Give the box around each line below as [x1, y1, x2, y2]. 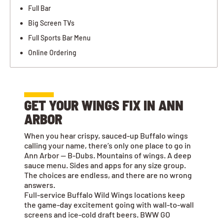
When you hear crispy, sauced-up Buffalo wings [24, 131, 188, 141]
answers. [24, 180, 55, 190]
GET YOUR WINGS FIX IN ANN [24, 97, 184, 114]
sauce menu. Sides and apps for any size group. [24, 160, 186, 170]
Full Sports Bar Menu [28, 34, 91, 42]
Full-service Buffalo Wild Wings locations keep [24, 190, 185, 200]
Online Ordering [28, 48, 76, 57]
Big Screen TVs [28, 19, 74, 28]
